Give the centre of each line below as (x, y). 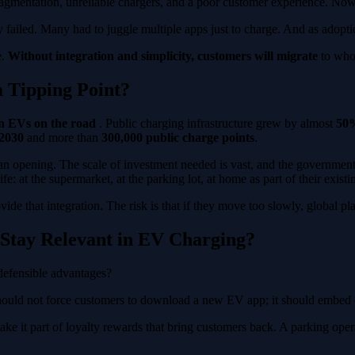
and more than (63, 137)
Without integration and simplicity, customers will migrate (163, 56)
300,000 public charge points (178, 137)
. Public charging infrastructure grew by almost (216, 123)
